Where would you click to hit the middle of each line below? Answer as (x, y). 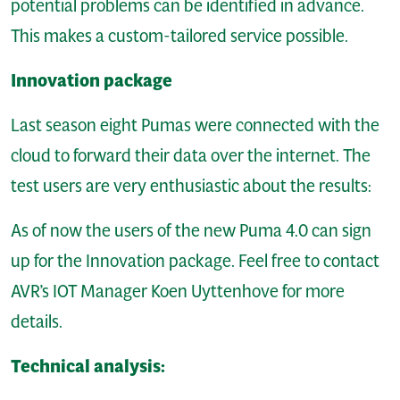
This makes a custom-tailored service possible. (179, 35)
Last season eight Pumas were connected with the (195, 125)
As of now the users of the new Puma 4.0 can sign (191, 230)
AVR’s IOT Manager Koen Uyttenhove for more (178, 291)
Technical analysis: (88, 366)
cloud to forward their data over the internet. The (191, 155)
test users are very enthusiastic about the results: (191, 185)
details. (37, 321)
